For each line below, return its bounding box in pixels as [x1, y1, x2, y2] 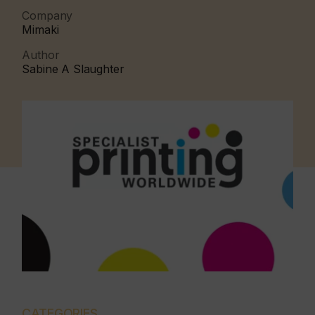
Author [22, 48, 60, 62]
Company [22, 8, 73, 22]
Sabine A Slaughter [22, 62, 124, 76]
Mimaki [22, 22, 59, 37]
